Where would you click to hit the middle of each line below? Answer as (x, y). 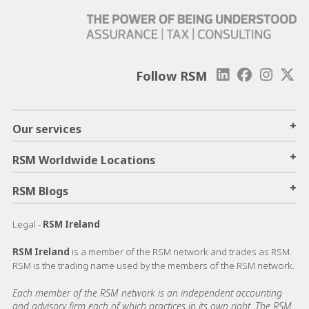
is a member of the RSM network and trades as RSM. (182, 251)
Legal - (28, 224)
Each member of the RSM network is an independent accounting (147, 292)
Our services (47, 129)
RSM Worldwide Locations (84, 160)
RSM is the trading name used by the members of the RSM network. (153, 265)
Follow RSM (171, 76)
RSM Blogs (40, 191)
